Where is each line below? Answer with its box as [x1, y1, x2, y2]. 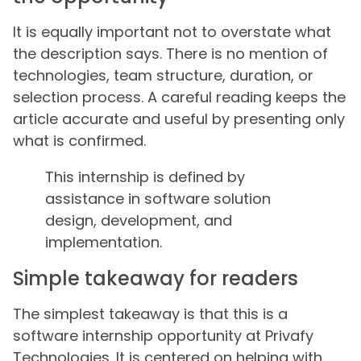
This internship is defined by [45, 167, 245, 188]
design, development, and [45, 210, 232, 231]
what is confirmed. [13, 131, 146, 151]
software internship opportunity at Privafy [13, 326, 313, 346]
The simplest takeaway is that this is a [13, 304, 288, 325]
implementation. [45, 232, 162, 253]
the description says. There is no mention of [13, 44, 328, 64]
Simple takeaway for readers [13, 265, 298, 293]
